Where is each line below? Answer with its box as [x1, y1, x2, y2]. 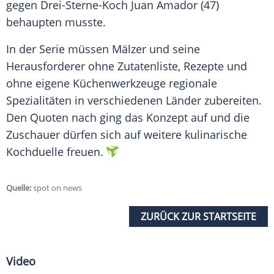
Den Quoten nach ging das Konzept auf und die [6, 110, 250, 125]
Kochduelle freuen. [6, 144, 103, 160]
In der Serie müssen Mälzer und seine [6, 42, 200, 57]
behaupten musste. [6, 15, 106, 30]
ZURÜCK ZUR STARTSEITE [141, 210, 256, 224]
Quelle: [6, 182, 31, 194]
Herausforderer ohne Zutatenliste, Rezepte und [6, 59, 247, 74]
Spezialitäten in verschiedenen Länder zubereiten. [6, 93, 262, 108]
